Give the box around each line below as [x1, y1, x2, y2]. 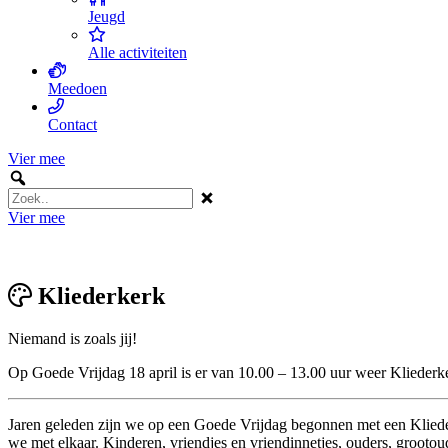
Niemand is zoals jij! [8, 329, 137, 347]
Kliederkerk [32, 282, 165, 309]
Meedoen [48, 80, 107, 97]
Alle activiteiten [88, 44, 187, 61]
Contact [48, 116, 97, 133]
